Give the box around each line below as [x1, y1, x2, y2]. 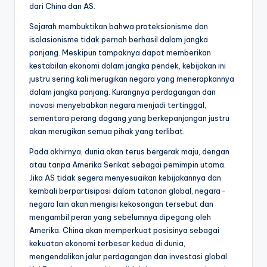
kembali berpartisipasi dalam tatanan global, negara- [29, 185, 226, 195]
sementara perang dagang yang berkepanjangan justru [29, 113, 229, 123]
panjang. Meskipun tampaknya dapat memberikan [29, 47, 211, 57]
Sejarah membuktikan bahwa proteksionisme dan [29, 21, 208, 31]
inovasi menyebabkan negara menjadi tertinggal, [29, 100, 206, 110]
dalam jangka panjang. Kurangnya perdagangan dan [29, 86, 216, 97]
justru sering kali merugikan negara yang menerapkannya [29, 73, 234, 83]
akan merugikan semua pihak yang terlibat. [29, 126, 185, 136]
